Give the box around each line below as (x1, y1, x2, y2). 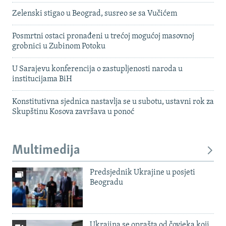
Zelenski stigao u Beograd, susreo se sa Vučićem (12, 9, 177, 18)
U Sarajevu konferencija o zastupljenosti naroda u (12, 65, 183, 73)
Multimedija (12, 143, 80, 157)
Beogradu (90, 179, 123, 187)
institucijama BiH (12, 75, 72, 83)
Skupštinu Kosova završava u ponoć (12, 107, 134, 116)
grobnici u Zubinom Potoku (12, 42, 105, 50)
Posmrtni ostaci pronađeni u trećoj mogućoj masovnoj (12, 32, 194, 40)
